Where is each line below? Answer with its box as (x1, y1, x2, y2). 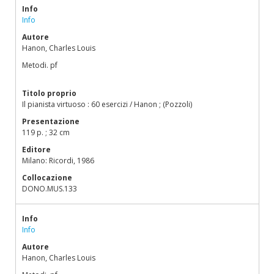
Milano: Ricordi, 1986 (22, 155, 94, 166)
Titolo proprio (22, 88, 76, 98)
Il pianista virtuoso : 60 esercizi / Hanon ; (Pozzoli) (22, 99, 192, 109)
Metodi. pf (22, 60, 57, 70)
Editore (22, 144, 51, 155)
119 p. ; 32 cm (22, 127, 70, 138)
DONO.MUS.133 (22, 183, 77, 194)
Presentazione (22, 116, 80, 127)
